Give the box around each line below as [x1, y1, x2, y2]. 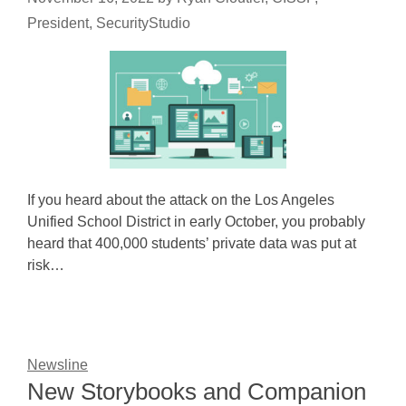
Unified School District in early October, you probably [27, 214, 365, 229]
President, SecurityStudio [27, 15, 190, 31]
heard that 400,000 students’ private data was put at [27, 236, 356, 251]
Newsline [27, 357, 88, 372]
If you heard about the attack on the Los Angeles [27, 192, 334, 208]
